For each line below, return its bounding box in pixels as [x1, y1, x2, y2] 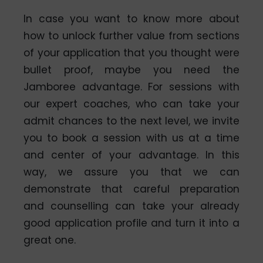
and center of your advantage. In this [23, 148, 240, 163]
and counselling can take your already [23, 199, 240, 214]
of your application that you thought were [23, 46, 240, 60]
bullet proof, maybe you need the [23, 63, 240, 77]
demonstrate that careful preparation [23, 182, 240, 197]
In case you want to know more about [23, 12, 240, 26]
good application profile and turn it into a [23, 216, 240, 231]
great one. [23, 233, 76, 248]
